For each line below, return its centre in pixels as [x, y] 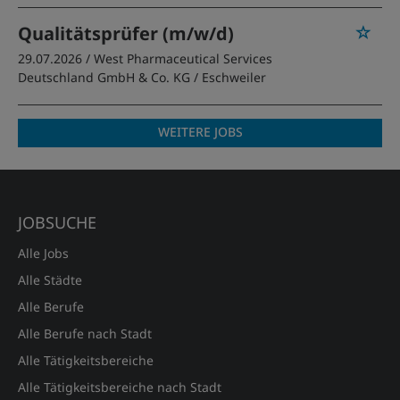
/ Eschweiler [230, 77]
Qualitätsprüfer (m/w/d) [126, 33]
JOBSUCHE [57, 222]
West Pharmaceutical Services [183, 58]
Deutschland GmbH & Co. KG [104, 77]
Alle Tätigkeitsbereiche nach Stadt [120, 387]
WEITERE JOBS [200, 132]
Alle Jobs [43, 253]
